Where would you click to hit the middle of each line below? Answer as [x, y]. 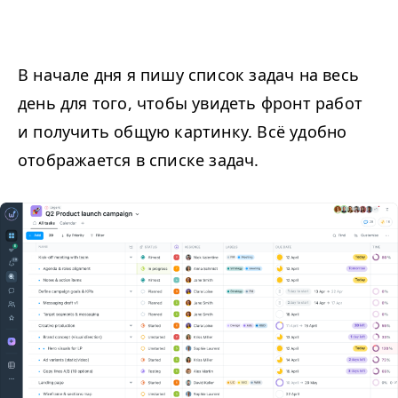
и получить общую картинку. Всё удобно [183, 132]
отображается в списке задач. [139, 160]
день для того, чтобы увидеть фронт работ [191, 103]
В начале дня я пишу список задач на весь [189, 75]
